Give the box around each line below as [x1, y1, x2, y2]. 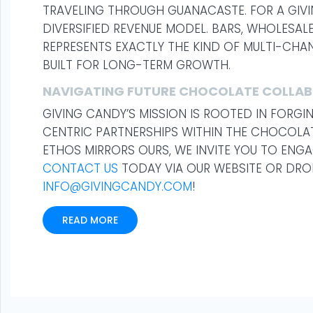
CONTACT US [43, 160, 118, 177]
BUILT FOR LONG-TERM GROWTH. [43, 57, 231, 73]
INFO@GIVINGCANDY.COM [43, 178, 192, 195]
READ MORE [62, 213, 118, 227]
